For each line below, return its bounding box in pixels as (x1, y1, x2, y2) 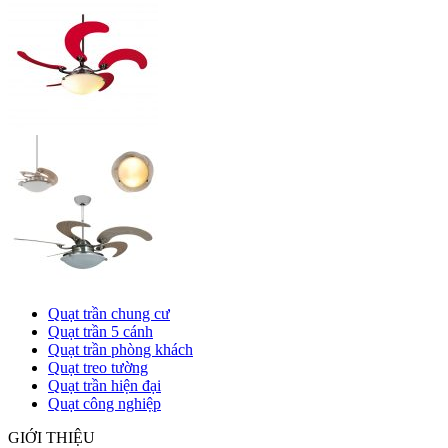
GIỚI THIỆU (8, 428, 95, 446)
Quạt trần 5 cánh (48, 322, 153, 340)
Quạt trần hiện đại (48, 376, 161, 394)
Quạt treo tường (48, 358, 148, 376)
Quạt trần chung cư (48, 304, 170, 322)
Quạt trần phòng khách (48, 340, 193, 358)
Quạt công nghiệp (48, 394, 161, 412)
